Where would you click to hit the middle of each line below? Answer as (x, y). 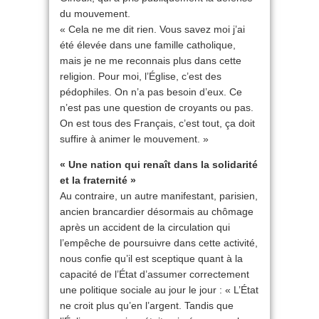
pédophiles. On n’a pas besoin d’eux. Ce (151, 92)
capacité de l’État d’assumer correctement (155, 274)
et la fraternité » (98, 180)
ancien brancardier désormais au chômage (157, 211)
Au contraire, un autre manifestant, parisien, (159, 196)
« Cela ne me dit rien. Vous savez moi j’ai (152, 29)
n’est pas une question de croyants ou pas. (157, 108)
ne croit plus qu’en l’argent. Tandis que (147, 305)
